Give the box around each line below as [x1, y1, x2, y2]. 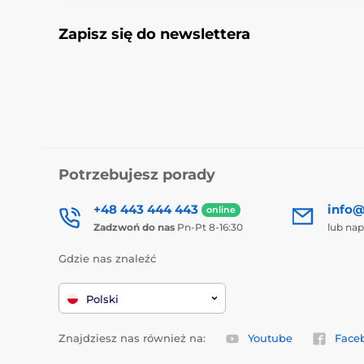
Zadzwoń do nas [93, 221, 175, 233]
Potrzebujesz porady [58, 166, 215, 184]
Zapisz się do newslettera [58, 25, 250, 43]
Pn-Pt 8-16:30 [175, 221, 243, 233]
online [206, 204, 236, 216]
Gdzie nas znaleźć [58, 252, 156, 265]
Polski [86, 292, 119, 305]
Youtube [248, 331, 292, 344]
